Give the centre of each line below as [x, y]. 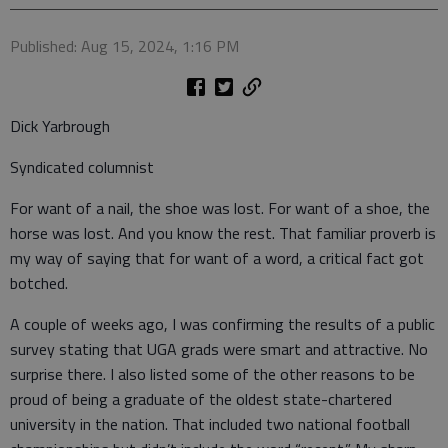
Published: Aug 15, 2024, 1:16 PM [124, 46]
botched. [41, 283]
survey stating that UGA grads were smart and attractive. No [219, 349]
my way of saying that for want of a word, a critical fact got [217, 258]
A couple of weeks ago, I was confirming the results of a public [222, 324]
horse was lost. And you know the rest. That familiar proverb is [223, 233]
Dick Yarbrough [60, 126]
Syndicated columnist [82, 167]
